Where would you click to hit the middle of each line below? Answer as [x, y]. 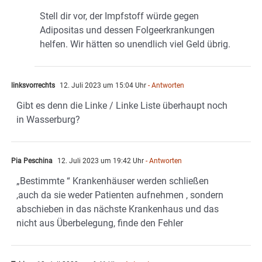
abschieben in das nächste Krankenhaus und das [118, 209]
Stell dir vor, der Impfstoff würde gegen [119, 16]
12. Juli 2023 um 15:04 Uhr [102, 86]
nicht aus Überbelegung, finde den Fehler [100, 223]
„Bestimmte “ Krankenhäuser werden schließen [113, 181]
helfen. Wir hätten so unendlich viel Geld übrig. [135, 44]
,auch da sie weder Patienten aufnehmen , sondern [120, 195]
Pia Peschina [32, 161]
